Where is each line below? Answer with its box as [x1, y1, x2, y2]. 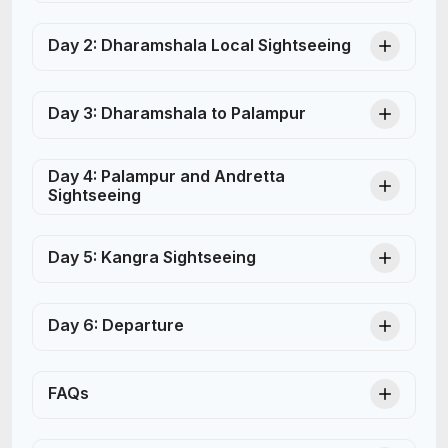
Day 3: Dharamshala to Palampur [48, 103, 306, 124]
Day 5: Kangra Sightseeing [48, 247, 256, 268]
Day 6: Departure [48, 315, 184, 336]
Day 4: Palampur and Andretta [48, 165, 285, 186]
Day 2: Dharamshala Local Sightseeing [48, 35, 351, 56]
